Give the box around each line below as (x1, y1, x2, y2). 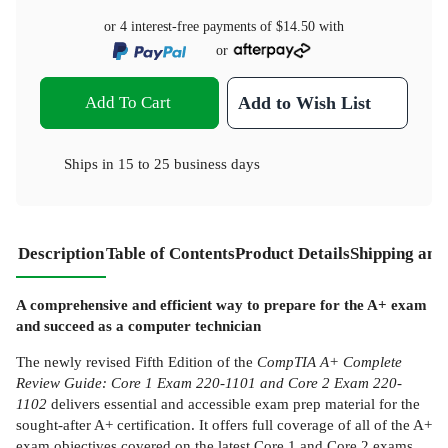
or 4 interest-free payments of (104, 19, 276, 34)
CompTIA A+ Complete (257, 353, 402, 371)
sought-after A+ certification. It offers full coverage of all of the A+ (16, 416, 432, 434)
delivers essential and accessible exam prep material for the (47, 395, 420, 413)
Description (18, 243, 104, 263)
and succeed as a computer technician (16, 316, 261, 334)
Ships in (64, 154, 118, 172)
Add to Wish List (238, 92, 372, 113)
